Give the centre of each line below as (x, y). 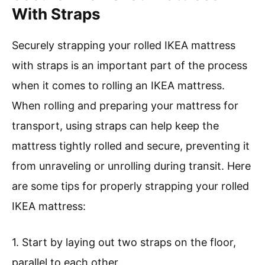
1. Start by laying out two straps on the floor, (124, 243)
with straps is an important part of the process (130, 66)
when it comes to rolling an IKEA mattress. (118, 86)
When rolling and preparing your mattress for (125, 106)
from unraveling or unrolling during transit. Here (131, 166)
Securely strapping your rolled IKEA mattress (124, 46)
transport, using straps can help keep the (115, 126)
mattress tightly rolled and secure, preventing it (131, 146)
